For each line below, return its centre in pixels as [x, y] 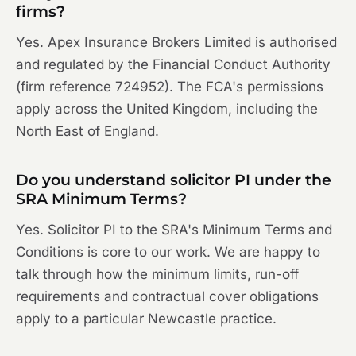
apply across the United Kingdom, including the [167, 109]
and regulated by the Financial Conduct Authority [173, 65]
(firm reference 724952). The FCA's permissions [170, 87]
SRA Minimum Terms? [101, 199]
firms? [41, 12]
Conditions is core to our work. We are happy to [168, 252]
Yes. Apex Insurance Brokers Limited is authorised [176, 43]
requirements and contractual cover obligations [167, 297]
